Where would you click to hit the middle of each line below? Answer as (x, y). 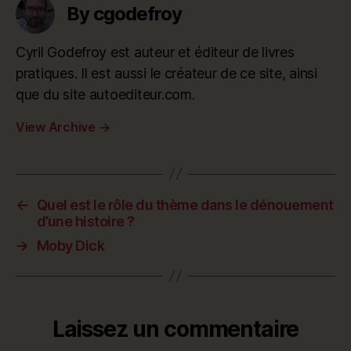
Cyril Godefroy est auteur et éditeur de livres (155, 52)
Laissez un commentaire (175, 329)
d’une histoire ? (85, 221)
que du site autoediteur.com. (105, 94)
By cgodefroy (125, 13)
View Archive (57, 127)
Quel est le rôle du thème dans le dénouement (185, 204)
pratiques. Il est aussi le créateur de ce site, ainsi (166, 73)
